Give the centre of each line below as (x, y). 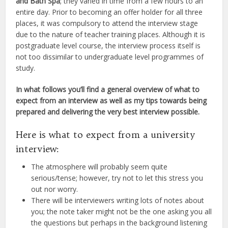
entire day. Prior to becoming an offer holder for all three (109, 12)
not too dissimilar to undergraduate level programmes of (110, 56)
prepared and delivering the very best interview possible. (108, 111)
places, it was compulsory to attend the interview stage (107, 23)
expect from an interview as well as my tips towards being (111, 100)
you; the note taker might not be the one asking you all (122, 211)
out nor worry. (55, 189)
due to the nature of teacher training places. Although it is (111, 34)
